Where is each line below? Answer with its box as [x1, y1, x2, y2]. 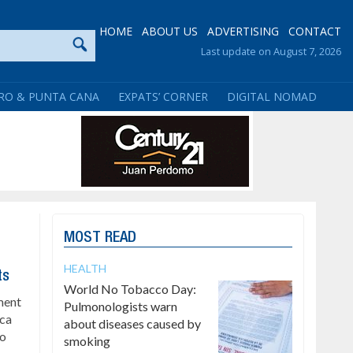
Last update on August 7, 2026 [201, 44, 341, 58]
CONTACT [288, 24, 341, 39]
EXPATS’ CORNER [118, 89, 208, 104]
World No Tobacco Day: [64, 281, 196, 296]
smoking [64, 333, 110, 348]
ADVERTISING [207, 24, 279, 39]
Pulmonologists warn [64, 299, 177, 314]
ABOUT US [142, 24, 198, 39]
